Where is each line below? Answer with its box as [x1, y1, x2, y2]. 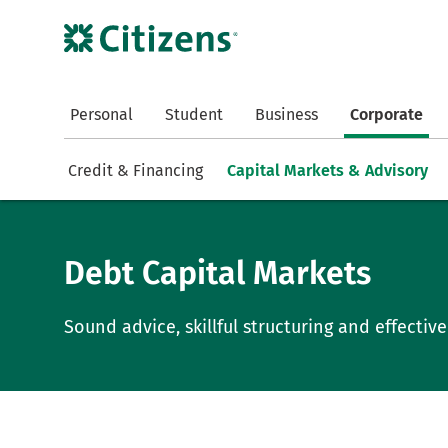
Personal [70, 105, 133, 125]
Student [165, 105, 223, 125]
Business [255, 105, 318, 125]
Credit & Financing [68, 161, 203, 181]
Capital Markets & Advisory [227, 161, 428, 181]
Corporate [350, 105, 423, 125]
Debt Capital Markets [64, 253, 371, 292]
